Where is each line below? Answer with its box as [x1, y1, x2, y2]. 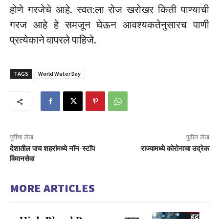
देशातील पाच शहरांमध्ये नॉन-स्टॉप [10, 144, 95, 154]
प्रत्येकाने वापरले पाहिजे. [10, 33, 96, 47]
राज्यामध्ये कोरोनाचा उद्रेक [140, 144, 209, 154]
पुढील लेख [186, 133, 209, 142]
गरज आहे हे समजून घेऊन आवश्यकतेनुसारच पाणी [10, 18, 209, 32]
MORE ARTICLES [10, 180, 95, 196]
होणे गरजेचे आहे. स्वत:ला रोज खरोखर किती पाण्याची [10, 3, 209, 17]
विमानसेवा [10, 154, 34, 164]
